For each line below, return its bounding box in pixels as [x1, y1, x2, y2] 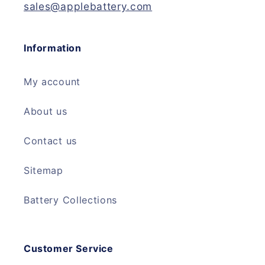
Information [24, 41, 82, 54]
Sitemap [24, 164, 63, 177]
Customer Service [24, 242, 114, 254]
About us [24, 105, 67, 118]
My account [24, 76, 80, 88]
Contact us [24, 135, 77, 147]
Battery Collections [24, 194, 118, 206]
